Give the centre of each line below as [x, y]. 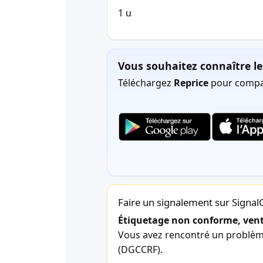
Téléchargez [146, 83]
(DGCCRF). [140, 249]
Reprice [191, 83]
